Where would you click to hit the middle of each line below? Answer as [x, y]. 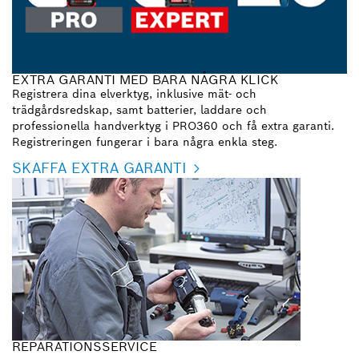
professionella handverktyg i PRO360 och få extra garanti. [173, 125]
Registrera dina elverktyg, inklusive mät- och [134, 93]
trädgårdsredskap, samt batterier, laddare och [139, 109]
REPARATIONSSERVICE [85, 346]
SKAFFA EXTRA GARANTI [99, 167]
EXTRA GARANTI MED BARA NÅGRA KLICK [145, 79]
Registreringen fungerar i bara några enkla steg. [145, 141]
